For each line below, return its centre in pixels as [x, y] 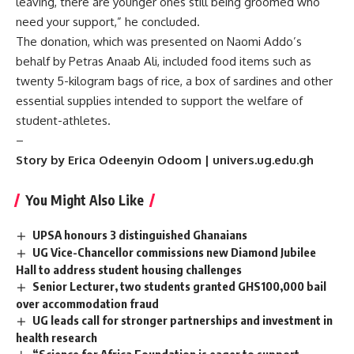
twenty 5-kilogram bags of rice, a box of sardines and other [174, 81]
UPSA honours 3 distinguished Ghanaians [140, 235]
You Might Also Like [85, 200]
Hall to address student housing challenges [129, 269]
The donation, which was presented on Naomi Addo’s [159, 42]
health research [56, 337]
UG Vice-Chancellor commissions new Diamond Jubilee [175, 252]
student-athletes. [63, 121]
